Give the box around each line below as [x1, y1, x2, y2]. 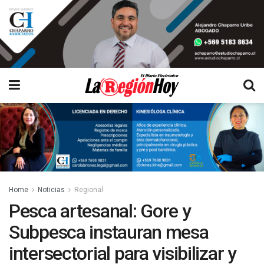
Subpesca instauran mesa [9, 220, 209, 243]
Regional [74, 185, 103, 194]
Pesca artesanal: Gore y [9, 199, 191, 222]
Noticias [38, 185, 65, 194]
